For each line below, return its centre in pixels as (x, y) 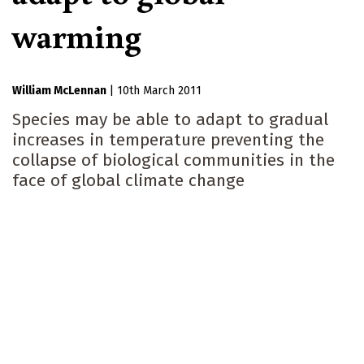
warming (77, 35)
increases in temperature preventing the (168, 140)
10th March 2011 (159, 91)
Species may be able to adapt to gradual (170, 120)
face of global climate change (128, 181)
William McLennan (59, 91)
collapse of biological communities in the (173, 160)
